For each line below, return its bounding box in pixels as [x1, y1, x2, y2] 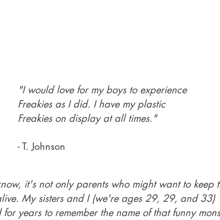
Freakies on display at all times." [18, 112, 157, 125]
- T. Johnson [18, 140, 65, 153]
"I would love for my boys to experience [18, 83, 187, 96]
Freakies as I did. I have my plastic [18, 98, 165, 110]
